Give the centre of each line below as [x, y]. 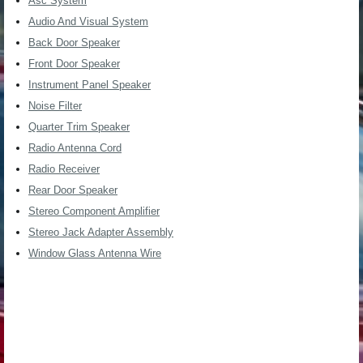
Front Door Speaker [74, 64]
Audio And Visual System [88, 22]
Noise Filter [55, 106]
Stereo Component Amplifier [94, 211]
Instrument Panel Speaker [90, 85]
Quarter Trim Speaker [79, 127]
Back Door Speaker [74, 43]
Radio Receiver [64, 169]
